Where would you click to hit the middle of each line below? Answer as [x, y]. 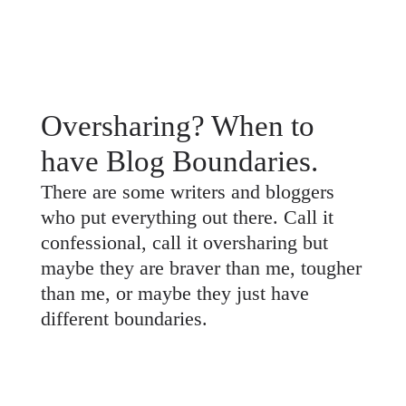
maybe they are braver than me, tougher [201, 268]
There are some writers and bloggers [187, 192]
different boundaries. [124, 319]
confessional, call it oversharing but [184, 242]
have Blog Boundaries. [179, 161]
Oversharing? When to [177, 126]
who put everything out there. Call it [187, 217]
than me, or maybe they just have [174, 293]
